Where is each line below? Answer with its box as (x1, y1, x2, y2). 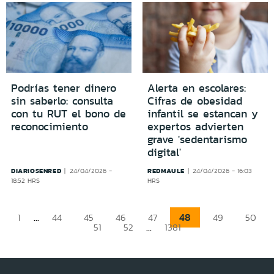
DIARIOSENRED (11, 165, 62, 176)
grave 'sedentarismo (147, 131, 247, 147)
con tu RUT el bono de (11, 105, 126, 122)
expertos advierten (147, 118, 243, 135)
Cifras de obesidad (147, 92, 242, 109)
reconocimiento (11, 118, 88, 135)
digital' (147, 144, 181, 160)
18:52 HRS (11, 176, 40, 185)
